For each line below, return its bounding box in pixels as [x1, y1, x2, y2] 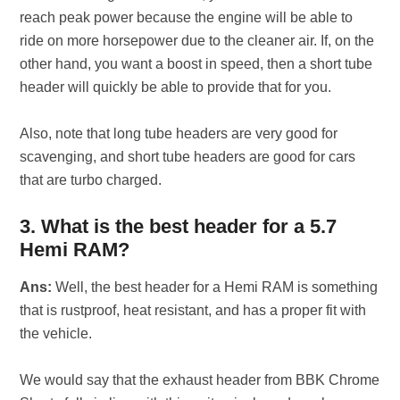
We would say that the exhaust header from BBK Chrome [20, 372, 380, 387]
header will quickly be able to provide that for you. [20, 79, 332, 95]
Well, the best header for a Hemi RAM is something [52, 279, 379, 295]
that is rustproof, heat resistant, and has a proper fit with [20, 303, 367, 318]
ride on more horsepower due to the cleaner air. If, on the [20, 33, 375, 48]
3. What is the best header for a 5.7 [20, 215, 337, 237]
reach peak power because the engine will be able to [20, 10, 354, 25]
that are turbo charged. [20, 172, 162, 187]
